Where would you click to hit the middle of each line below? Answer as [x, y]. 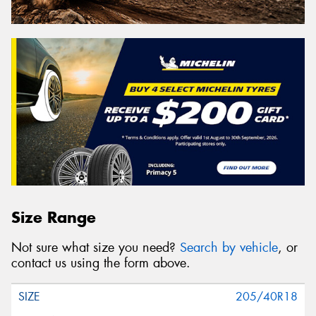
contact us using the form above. [101, 263]
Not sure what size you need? [96, 247]
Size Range [54, 217]
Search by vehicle [229, 247]
